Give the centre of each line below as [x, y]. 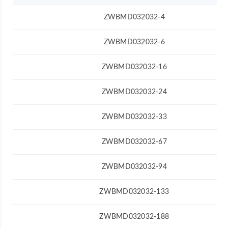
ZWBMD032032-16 [134, 67]
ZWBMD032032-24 [134, 92]
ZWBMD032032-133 [134, 192]
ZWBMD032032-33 [134, 117]
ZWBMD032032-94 [134, 167]
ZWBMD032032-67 [134, 142]
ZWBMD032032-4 [134, 17]
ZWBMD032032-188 [134, 217]
